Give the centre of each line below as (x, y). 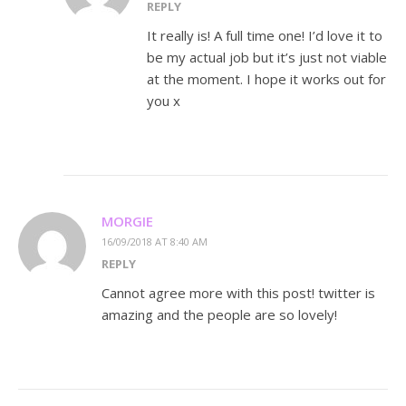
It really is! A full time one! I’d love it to (265, 36)
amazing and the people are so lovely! (219, 315)
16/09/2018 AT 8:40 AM (155, 242)
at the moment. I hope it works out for (266, 79)
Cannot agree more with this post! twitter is (238, 293)
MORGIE (127, 222)
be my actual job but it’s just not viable (267, 58)
